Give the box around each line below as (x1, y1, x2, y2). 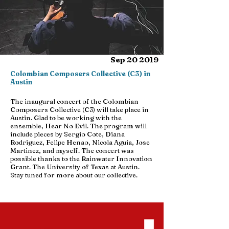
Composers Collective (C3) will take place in (10, 105, 149, 113)
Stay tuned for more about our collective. (10, 171, 138, 179)
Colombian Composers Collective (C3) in (10, 70, 150, 78)
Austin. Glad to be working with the (10, 113, 122, 122)
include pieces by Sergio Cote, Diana (10, 130, 125, 138)
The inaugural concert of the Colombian (10, 97, 139, 105)
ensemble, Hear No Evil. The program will (10, 122, 147, 130)
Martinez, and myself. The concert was (10, 146, 134, 154)
